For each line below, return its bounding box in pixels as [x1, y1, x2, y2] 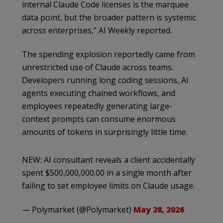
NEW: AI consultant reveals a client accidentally [22, 154, 195, 165]
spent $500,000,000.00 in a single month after [22, 167, 192, 178]
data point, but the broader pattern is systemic [22, 11, 196, 23]
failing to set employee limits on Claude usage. [22, 180, 195, 191]
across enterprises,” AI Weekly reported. [22, 24, 172, 36]
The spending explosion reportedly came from [22, 48, 195, 60]
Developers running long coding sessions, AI [22, 74, 189, 86]
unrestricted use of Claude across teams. [22, 61, 173, 73]
